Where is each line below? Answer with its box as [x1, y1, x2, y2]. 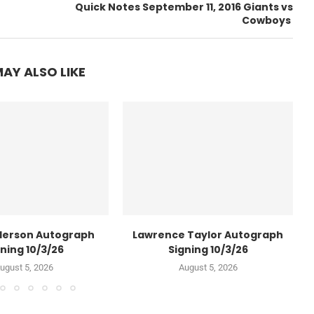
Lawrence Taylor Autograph [132, 228, 283, 243]
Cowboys [242, 13, 293, 28]
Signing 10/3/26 [168, 243, 248, 257]
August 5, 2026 [178, 262, 238, 273]
